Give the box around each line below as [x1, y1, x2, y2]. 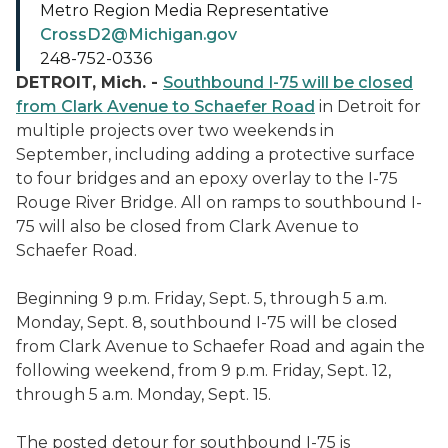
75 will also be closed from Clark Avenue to [16, 217, 359, 236]
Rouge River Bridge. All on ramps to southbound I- [16, 193, 422, 212]
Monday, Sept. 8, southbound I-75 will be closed [16, 313, 398, 332]
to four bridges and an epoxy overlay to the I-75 [16, 169, 398, 188]
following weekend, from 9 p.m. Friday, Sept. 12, [16, 361, 391, 380]
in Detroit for [315, 97, 421, 116]
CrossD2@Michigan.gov [40, 25, 237, 44]
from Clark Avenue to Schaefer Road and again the [16, 337, 425, 356]
